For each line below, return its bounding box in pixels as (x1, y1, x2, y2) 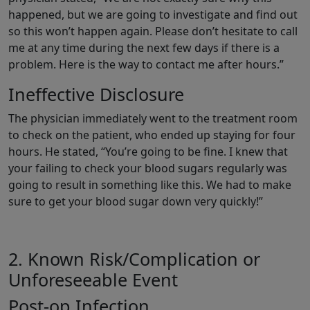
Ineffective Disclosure (8, 82, 184, 107)
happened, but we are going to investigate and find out (8, 7, 298, 23)
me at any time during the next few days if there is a (8, 40, 280, 56)
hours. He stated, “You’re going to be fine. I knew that (8, 144, 288, 160)
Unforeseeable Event (8, 268, 178, 292)
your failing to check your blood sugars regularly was (8, 161, 287, 176)
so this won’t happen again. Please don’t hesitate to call (8, 24, 298, 39)
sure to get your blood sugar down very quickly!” (8, 194, 263, 210)
